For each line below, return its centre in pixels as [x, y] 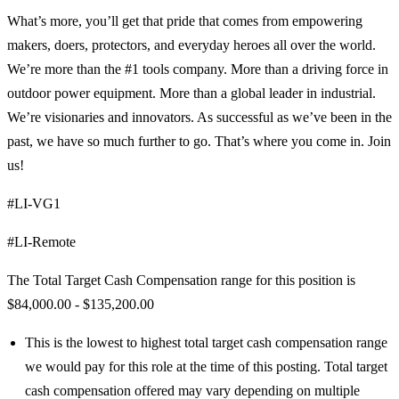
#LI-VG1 [34, 204]
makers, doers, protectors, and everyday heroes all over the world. [191, 45]
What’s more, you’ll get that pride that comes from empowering [185, 21]
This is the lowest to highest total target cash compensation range [206, 343]
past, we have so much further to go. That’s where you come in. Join [199, 142]
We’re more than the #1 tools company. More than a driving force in [198, 69]
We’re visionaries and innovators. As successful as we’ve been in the [199, 118]
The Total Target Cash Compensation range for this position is [181, 281]
